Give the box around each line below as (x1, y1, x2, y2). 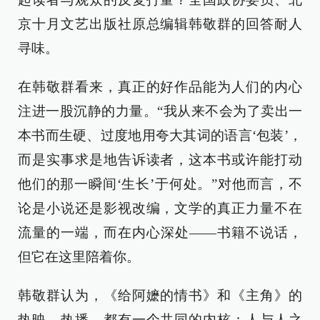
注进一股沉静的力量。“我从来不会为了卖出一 (18, 104, 302, 119)
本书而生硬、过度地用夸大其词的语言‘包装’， (18, 128, 302, 144)
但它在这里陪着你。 (18, 249, 140, 265)
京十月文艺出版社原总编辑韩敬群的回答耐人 (18, 16, 302, 32)
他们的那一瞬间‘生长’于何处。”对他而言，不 (18, 176, 302, 192)
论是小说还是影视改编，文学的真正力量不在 (18, 201, 302, 216)
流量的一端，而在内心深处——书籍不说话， (18, 225, 302, 241)
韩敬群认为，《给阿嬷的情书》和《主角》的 (18, 288, 302, 304)
